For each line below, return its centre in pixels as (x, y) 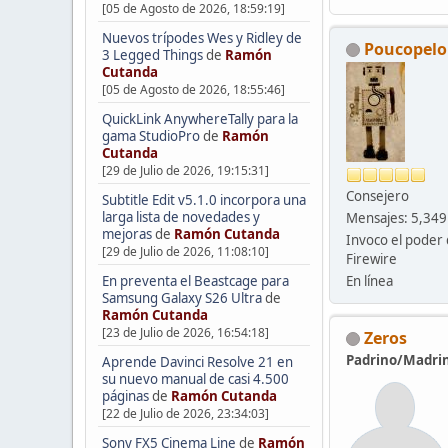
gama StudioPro (150, 135)
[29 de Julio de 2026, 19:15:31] (185, 170)
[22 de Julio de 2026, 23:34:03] (185, 413)
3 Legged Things (152, 54)
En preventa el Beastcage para (195, 280)
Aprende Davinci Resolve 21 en (197, 361)
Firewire (371, 258)
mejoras (126, 233)
